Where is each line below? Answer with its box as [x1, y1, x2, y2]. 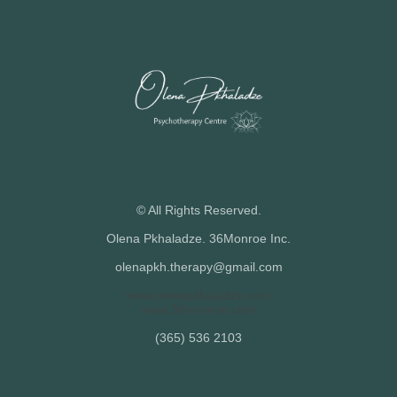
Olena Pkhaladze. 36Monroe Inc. [106, 230, 291, 245]
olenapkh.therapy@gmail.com [114, 259, 283, 274]
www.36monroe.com [141, 301, 256, 316]
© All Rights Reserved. [136, 202, 261, 217]
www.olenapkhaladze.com [126, 287, 271, 302]
